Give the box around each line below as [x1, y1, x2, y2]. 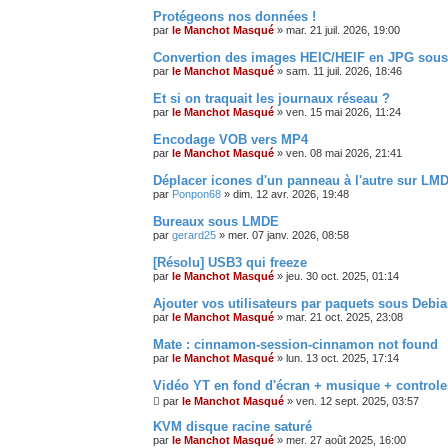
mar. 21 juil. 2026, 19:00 [286, 23, 400, 36]
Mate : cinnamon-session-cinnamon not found [153, 336, 438, 352]
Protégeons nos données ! [153, 8, 316, 24]
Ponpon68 [172, 187, 221, 200]
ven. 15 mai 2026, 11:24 [286, 105, 401, 118]
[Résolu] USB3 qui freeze [153, 254, 307, 270]
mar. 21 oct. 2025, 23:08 [286, 310, 403, 323]
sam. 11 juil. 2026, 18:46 [286, 64, 402, 77]
